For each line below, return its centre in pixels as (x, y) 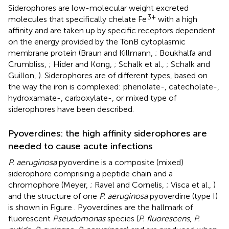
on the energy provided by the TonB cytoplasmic (97, 41)
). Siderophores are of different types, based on (123, 75)
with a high (177, 19)
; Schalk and (188, 64)
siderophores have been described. (71, 109)
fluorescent (30, 218)
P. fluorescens (164, 218)
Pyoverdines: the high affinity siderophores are (108, 133)
